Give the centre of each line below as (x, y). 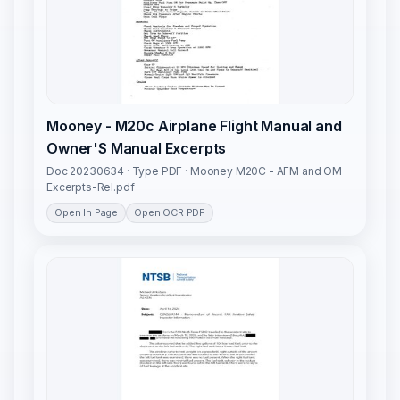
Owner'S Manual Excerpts (137, 149)
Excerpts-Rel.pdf (91, 187)
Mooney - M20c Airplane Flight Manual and (194, 126)
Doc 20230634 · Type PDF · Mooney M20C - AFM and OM (194, 171)
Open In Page (87, 213)
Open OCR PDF (170, 213)
